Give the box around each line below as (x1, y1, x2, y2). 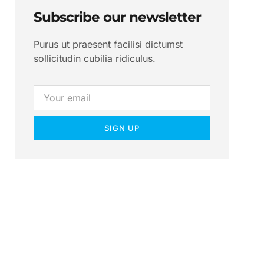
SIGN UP (104, 123, 140, 133)
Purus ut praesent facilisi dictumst (34, 38, 183, 50)
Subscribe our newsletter (34, 8, 202, 25)
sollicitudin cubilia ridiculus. (34, 52, 156, 64)
